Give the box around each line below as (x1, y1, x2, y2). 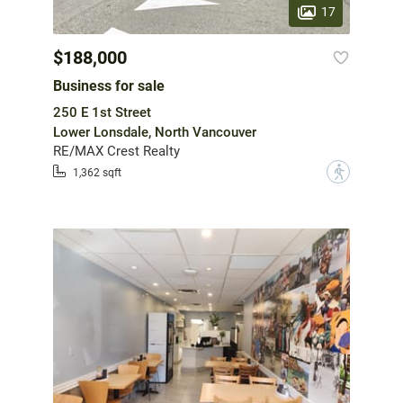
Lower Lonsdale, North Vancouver (53, 123, 256, 140)
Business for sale (53, 76, 165, 94)
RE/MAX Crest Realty (53, 142, 180, 159)
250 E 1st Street (53, 103, 151, 121)
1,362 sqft (73, 166, 121, 180)
